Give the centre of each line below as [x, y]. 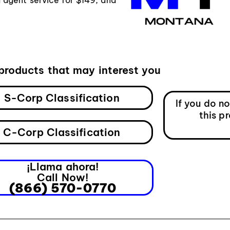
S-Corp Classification [62, 98]
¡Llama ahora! [63, 167]
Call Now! [63, 178]
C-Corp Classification [62, 132]
